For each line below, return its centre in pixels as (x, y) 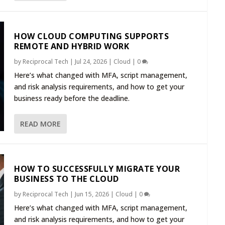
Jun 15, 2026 (92, 194)
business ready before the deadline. (72, 98)
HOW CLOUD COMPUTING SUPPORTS (91, 36)
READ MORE (40, 124)
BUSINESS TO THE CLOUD (67, 179)
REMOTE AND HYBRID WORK (72, 46)
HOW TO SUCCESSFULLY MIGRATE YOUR (97, 169)
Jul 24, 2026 (91, 61)
